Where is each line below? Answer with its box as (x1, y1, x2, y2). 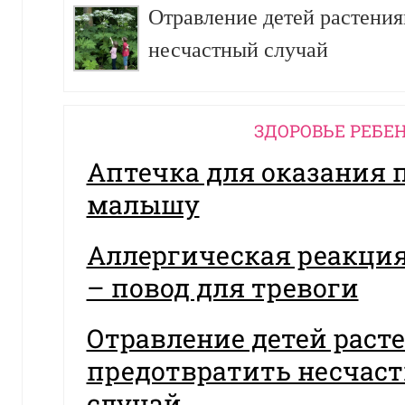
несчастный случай (147, 37, 328, 61)
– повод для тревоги (86, 269, 359, 305)
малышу (86, 186, 200, 221)
